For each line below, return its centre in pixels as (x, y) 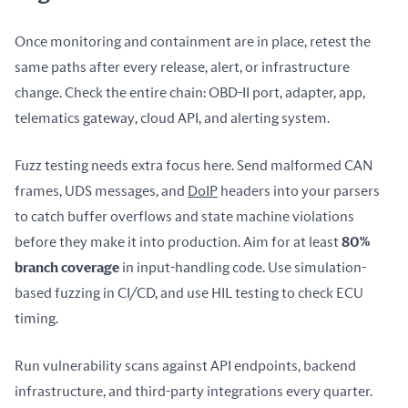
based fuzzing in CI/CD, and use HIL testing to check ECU (189, 293)
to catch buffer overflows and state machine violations (184, 217)
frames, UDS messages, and (101, 191)
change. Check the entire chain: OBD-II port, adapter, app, (190, 93)
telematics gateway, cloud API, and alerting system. (172, 118)
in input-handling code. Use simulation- (243, 268)
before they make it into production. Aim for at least (178, 242)
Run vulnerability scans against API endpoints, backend (185, 366)
